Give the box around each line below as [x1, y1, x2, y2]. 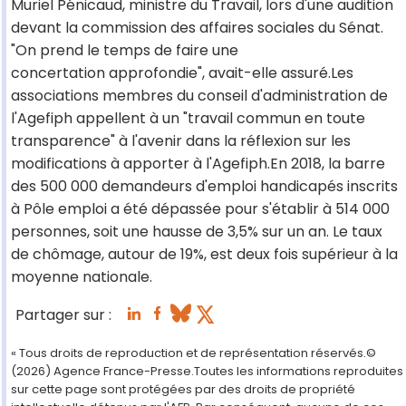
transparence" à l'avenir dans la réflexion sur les [11, 130, 351, 152]
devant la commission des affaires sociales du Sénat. [11, 17, 383, 39]
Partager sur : [15, 304, 111, 326]
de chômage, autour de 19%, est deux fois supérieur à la [11, 244, 398, 266]
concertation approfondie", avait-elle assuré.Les [11, 63, 353, 84]
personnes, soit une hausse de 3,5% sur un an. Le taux [11, 221, 382, 243]
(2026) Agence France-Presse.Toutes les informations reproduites [11, 362, 403, 381]
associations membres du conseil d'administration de [11, 85, 388, 107]
